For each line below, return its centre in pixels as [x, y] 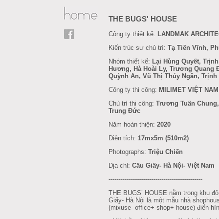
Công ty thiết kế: [133, 34]
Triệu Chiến [165, 152]
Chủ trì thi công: [132, 104]
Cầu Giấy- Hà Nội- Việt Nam [173, 166]
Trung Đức [124, 111]
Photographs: [128, 152]
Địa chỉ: [120, 166]
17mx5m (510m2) [162, 138]
